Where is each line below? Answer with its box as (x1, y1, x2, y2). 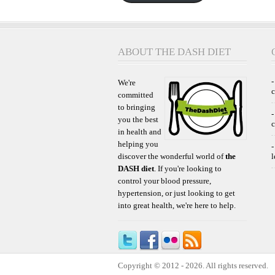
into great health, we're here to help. (118, 200, 236, 210)
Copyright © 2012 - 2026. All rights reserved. (118, 260, 268, 270)
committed (118, 90, 153, 99)
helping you (118, 139, 158, 149)
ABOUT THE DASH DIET (118, 45, 231, 58)
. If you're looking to (154, 163, 222, 173)
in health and (118, 126, 161, 136)
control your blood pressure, (118, 176, 211, 185)
